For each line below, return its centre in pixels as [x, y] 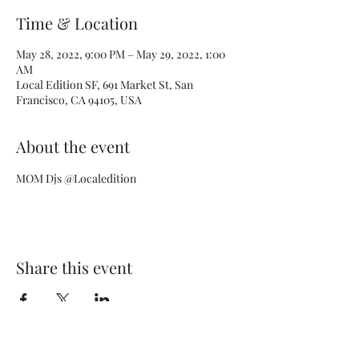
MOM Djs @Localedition [76, 178]
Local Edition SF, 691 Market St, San [105, 85]
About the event [73, 146]
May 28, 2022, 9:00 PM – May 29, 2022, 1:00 [121, 54]
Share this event [74, 267]
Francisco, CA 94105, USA [79, 100]
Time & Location [77, 23]
